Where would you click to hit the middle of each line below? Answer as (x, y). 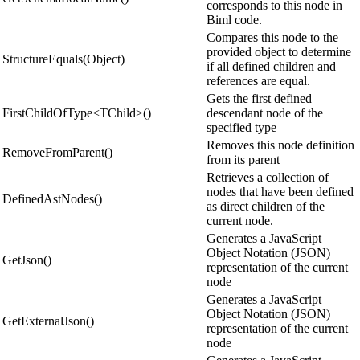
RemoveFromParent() (57, 152)
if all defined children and (271, 66)
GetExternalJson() (48, 321)
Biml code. (234, 19)
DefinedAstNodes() (52, 198)
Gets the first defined (259, 98)
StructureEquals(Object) (63, 59)
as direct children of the (266, 206)
